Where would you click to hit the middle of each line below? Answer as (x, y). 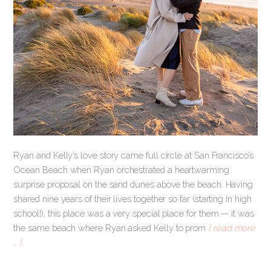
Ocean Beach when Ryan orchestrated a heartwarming (121, 169)
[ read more (232, 227)
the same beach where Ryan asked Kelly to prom (111, 227)
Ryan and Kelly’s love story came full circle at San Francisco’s (133, 155)
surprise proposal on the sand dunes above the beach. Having (133, 184)
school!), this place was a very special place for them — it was (134, 213)
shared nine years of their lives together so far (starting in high (132, 198)
